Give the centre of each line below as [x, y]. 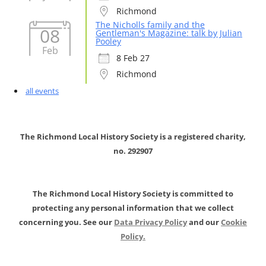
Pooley [108, 41]
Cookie [234, 222]
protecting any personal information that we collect [133, 208]
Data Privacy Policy [151, 222]
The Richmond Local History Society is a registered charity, [133, 137]
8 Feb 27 [133, 58]
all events [42, 91]
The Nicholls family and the [150, 25]
